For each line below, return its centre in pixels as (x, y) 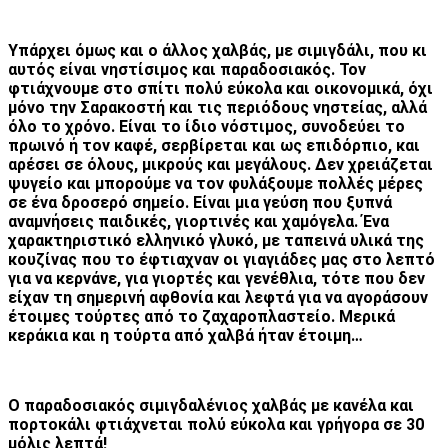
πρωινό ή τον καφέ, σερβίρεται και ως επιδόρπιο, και (214, 145)
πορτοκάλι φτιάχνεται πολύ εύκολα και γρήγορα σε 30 (216, 424)
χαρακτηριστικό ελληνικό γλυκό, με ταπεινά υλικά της (216, 240)
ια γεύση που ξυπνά (318, 202)
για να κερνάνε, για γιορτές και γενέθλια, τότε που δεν (216, 278)
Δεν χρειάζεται (374, 164)
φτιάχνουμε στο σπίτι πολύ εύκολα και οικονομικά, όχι (220, 88)
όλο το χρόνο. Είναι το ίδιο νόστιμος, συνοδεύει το (206, 126)
